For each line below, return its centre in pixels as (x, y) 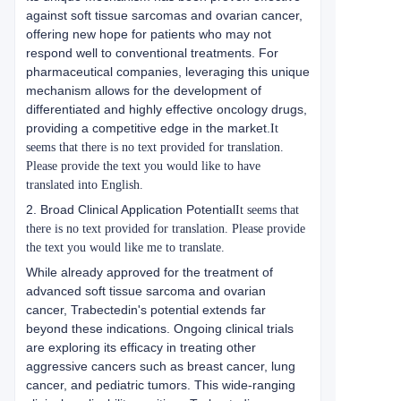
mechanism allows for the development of (144, 90)
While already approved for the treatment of (149, 272)
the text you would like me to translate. (125, 247)
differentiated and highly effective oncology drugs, (166, 109)
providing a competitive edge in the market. (148, 128)
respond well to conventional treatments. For (152, 53)
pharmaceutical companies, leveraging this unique (168, 72)
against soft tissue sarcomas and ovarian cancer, (164, 15)
